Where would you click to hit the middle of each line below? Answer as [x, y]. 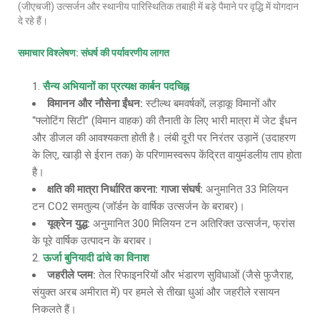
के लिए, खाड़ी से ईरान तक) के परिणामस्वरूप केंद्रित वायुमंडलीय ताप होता [167, 155]
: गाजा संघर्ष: [179, 189]
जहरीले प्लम [70, 275]
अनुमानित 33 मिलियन [246, 189]
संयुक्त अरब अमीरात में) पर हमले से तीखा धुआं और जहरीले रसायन [156, 292]
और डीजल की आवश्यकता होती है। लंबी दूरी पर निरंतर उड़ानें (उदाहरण [164, 138]
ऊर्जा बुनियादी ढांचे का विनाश [96, 258]
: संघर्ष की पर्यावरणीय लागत [122, 53]
